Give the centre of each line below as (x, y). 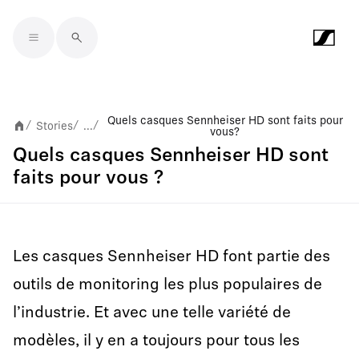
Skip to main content (88, 50)
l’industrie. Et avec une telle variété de (152, 313)
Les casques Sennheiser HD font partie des (171, 257)
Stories (54, 126)
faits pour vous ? (88, 179)
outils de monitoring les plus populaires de (167, 285)
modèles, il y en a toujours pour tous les (156, 341)
